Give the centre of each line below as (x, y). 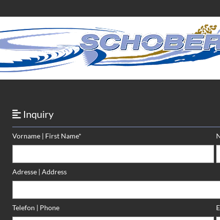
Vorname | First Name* (47, 136)
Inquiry (37, 114)
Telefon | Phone (36, 207)
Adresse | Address (39, 171)
